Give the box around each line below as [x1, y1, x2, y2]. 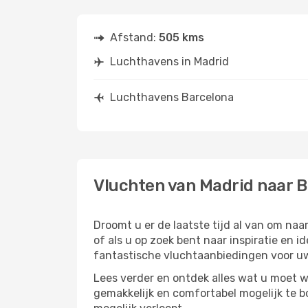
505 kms [159, 31, 204, 44]
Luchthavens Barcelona [110, 91, 234, 104]
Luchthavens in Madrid [110, 55, 229, 68]
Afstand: [110, 31, 159, 44]
